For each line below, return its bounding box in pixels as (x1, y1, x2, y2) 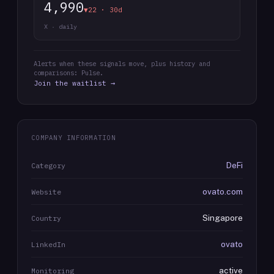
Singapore (202, 213, 243, 223)
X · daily (44, 23, 77, 31)
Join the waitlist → (34, 78, 115, 87)
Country (31, 213, 61, 223)
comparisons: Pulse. (34, 68, 103, 77)
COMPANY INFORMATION (31, 133, 116, 142)
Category (31, 161, 65, 170)
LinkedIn (31, 240, 65, 249)
